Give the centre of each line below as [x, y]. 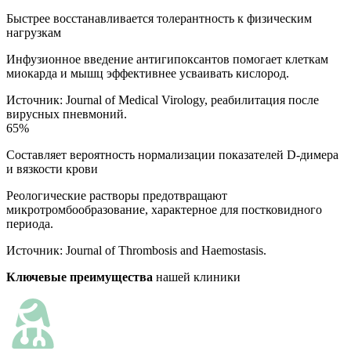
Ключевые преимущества [80, 277]
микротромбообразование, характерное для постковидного [164, 209]
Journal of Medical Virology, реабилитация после [192, 100]
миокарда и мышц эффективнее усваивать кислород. [148, 73]
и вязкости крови [52, 168]
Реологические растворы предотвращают [117, 195]
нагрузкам [34, 32]
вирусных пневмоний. [67, 114]
